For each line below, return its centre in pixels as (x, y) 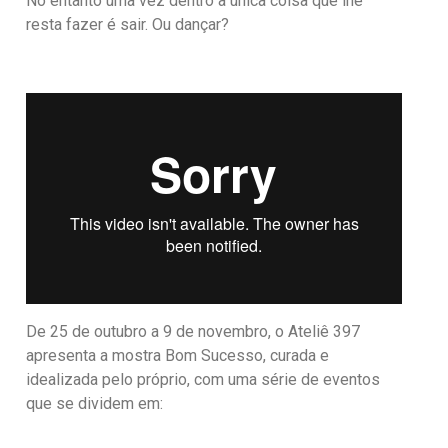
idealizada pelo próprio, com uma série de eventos (203, 380)
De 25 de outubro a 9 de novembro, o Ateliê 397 (193, 332)
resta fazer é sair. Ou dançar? (128, 25)
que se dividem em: (95, 404)
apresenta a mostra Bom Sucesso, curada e (178, 356)
